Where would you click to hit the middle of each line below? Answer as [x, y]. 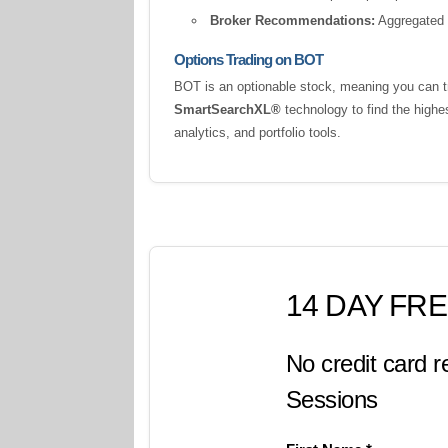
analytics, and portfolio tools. [258, 132]
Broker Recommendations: [293, 20]
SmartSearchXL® [228, 109]
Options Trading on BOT [249, 59]
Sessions [331, 399]
